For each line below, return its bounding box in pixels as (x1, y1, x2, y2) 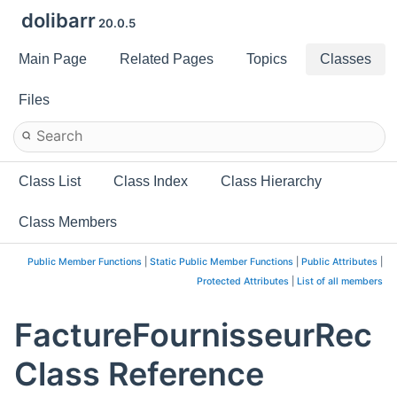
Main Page (19, 51, 87, 66)
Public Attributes (301, 256, 378, 268)
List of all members (297, 276, 383, 287)
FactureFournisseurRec (14, 315, 372, 355)
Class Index (113, 174, 188, 189)
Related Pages (120, 51, 214, 66)
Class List (19, 174, 81, 189)
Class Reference (14, 354, 264, 394)
